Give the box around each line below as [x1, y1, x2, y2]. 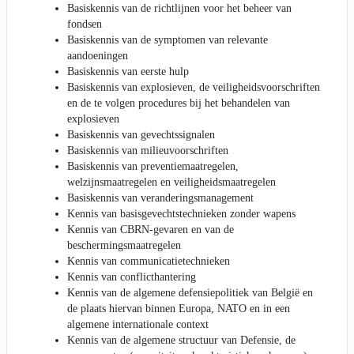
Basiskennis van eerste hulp [67, 66, 189, 78]
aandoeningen [67, 50, 128, 62]
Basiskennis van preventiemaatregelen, [67, 160, 239, 173]
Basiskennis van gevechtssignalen [67, 129, 215, 141]
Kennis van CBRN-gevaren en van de [67, 224, 234, 236]
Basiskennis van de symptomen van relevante [67, 34, 268, 47]
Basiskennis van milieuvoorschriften [67, 145, 228, 157]
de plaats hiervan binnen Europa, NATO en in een [67, 303, 290, 315]
